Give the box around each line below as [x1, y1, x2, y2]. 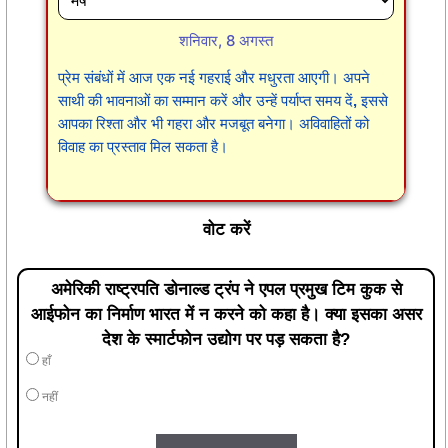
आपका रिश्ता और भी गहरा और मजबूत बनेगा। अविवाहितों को [58, 115, 369, 133]
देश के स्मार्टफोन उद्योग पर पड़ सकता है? [102, 329, 350, 349]
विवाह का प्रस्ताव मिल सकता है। [58, 138, 228, 156]
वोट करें [202, 220, 250, 240]
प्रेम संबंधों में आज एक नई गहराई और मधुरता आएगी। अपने [58, 69, 370, 87]
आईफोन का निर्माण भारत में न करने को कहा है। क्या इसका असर [30, 304, 422, 324]
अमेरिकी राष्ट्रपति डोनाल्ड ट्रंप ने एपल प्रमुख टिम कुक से [50, 279, 402, 299]
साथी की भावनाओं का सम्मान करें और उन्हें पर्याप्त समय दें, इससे [58, 92, 388, 110]
